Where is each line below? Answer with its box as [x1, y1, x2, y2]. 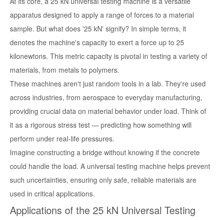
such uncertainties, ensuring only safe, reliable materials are [10, 175, 196, 185]
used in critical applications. [10, 189, 95, 199]
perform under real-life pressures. [10, 134, 114, 144]
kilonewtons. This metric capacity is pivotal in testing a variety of [10, 51, 207, 61]
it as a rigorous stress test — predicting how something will [10, 120, 192, 130]
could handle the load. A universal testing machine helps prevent [10, 161, 210, 171]
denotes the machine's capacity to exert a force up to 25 [10, 37, 184, 48]
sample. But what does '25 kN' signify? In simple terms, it [10, 24, 186, 34]
